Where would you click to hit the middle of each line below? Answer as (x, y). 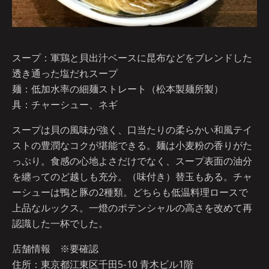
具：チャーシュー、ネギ (65, 105)
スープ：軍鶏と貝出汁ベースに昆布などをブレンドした (132, 58)
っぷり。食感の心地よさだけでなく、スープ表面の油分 (132, 161)
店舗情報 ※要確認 (55, 249)
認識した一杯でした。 (60, 224)
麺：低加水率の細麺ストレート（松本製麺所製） (118, 89)
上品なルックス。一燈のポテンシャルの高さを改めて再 (132, 208)
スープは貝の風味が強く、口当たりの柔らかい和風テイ (132, 130)
